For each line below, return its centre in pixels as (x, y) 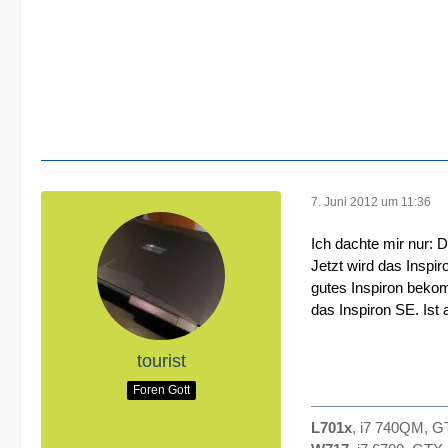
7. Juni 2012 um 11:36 (371, 201)
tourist (161, 361)
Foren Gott (161, 389)
